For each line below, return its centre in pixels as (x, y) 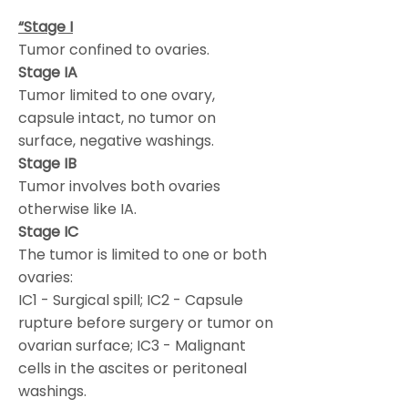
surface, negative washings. (116, 141)
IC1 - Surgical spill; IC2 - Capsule (131, 300)
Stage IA (48, 72)
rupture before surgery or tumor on (146, 323)
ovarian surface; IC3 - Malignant (132, 346)
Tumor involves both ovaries (119, 186)
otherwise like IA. (77, 209)
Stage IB (47, 163)
